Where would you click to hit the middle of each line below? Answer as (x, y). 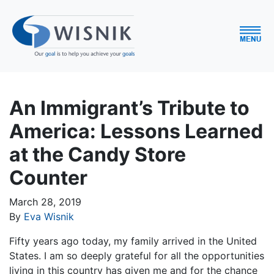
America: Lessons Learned (136, 131)
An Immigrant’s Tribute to (129, 108)
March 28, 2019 (45, 202)
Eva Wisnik (49, 216)
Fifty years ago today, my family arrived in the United (133, 241)
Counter (48, 177)
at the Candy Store (98, 154)
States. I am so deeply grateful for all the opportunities (137, 255)
